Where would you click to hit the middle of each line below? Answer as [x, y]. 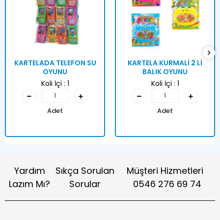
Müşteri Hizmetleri [165, 171]
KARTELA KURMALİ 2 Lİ [165, 63]
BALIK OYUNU [165, 72]
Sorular [85, 184]
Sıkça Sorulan [85, 171]
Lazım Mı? [30, 184]
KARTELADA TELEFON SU [55, 63]
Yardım [29, 171]
